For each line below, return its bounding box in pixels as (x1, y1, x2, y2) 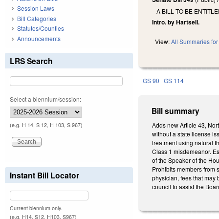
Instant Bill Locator (10, 169, 79, 181)
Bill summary (152, 105, 200, 117)
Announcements (17, 34, 61, 43)
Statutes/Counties (17, 24, 64, 33)
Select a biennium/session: (10, 94, 81, 103)
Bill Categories (17, 14, 56, 22)
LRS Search (10, 55, 53, 66)
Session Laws (17, 4, 54, 13)
